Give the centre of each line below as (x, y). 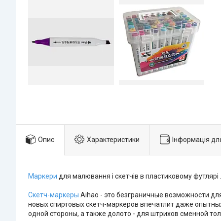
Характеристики (113, 139)
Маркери (43, 176)
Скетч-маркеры (54, 195)
